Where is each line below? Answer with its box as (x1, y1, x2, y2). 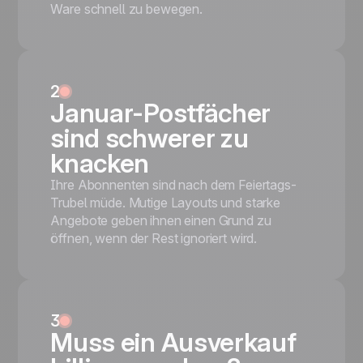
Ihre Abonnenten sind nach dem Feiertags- (50, 177, 297, 193)
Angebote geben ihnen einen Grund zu (50, 212, 271, 228)
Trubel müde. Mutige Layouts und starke (50, 194, 281, 211)
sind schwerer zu (50, 122, 249, 154)
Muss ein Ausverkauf (50, 327, 297, 358)
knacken (50, 147, 150, 179)
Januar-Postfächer (50, 97, 271, 129)
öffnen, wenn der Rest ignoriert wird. (50, 230, 258, 246)
